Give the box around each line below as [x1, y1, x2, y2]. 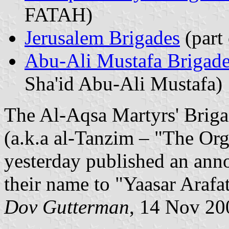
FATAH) [25, 3, 93, 26]
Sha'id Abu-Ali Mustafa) [25, 72, 222, 95]
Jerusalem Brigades [25, 26, 180, 49]
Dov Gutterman [4, 195, 129, 218]
